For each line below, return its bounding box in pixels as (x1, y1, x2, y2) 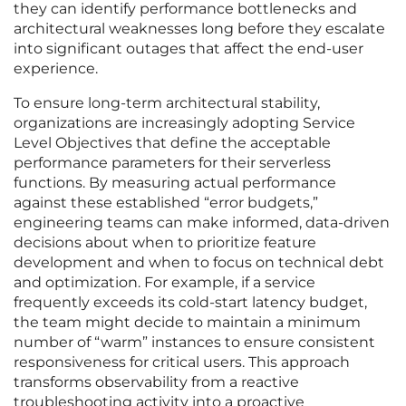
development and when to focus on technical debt (14, 254, 384, 272)
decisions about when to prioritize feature (14, 234, 316, 252)
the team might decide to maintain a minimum (14, 314, 361, 332)
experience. (14, 60, 98, 78)
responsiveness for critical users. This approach (14, 353, 350, 372)
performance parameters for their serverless (14, 154, 331, 172)
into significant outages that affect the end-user (14, 40, 363, 58)
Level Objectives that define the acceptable (14, 134, 331, 152)
